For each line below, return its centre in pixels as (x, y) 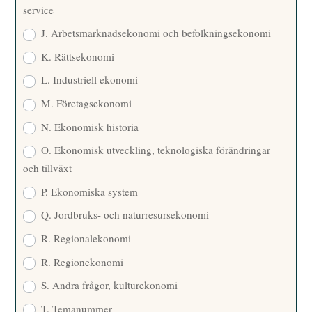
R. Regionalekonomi (85, 238)
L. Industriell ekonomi (88, 80)
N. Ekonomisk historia (89, 126)
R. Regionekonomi (81, 262)
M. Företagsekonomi (85, 103)
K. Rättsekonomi (77, 56)
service (39, 9)
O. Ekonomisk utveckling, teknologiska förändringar (155, 150)
